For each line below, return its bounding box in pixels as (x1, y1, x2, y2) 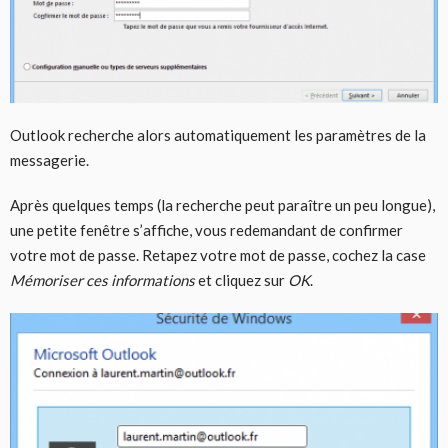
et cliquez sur (195, 270, 288, 289)
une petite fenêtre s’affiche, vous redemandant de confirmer (10, 220, 403, 239)
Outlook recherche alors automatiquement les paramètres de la (10, 125, 426, 144)
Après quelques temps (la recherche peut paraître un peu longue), (10, 195, 435, 214)
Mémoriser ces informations (10, 270, 195, 289)
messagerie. (10, 150, 89, 169)
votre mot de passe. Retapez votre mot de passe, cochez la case (10, 245, 426, 264)
